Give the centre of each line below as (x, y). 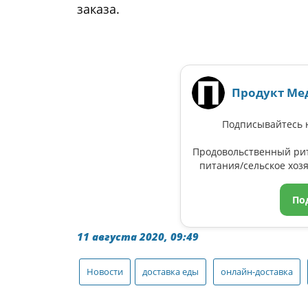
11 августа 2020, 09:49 (138, 236)
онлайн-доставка (257, 271)
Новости (105, 271)
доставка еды (170, 271)
